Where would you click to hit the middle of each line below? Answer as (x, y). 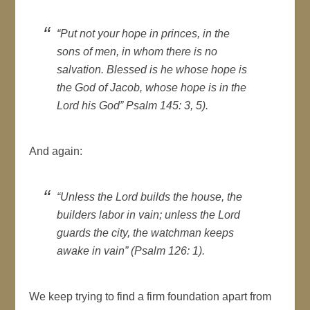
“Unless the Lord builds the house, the (150, 197)
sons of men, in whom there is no (137, 51)
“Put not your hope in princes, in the (144, 33)
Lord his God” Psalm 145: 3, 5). (133, 105)
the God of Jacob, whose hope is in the (152, 87)
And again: (56, 151)
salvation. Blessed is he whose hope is (152, 69)
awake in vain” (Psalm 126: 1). (131, 250)
